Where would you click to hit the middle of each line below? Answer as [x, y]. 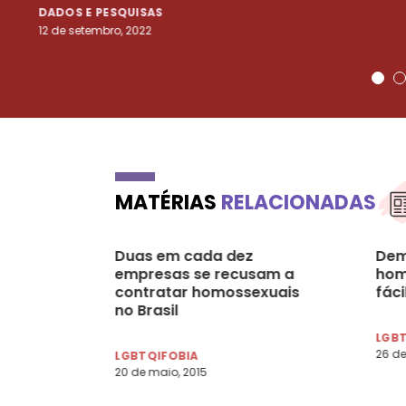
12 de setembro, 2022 [95, 30]
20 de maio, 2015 [161, 372]
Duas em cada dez [184, 256]
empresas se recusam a [204, 274]
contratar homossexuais [207, 292]
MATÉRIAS [168, 202]
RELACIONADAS [299, 202]
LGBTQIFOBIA [157, 355]
